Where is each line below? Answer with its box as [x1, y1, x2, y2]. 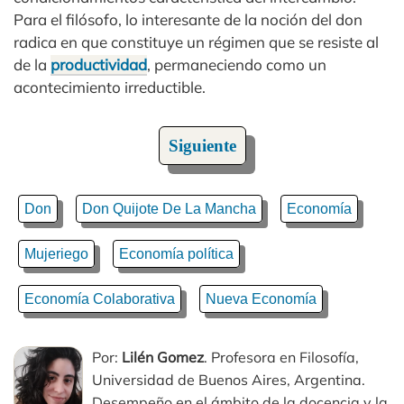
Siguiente [168, 136, 236, 156]
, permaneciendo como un [147, 55, 326, 75]
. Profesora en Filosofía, [204, 348, 359, 367]
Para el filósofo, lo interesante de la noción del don [14, 10, 363, 30]
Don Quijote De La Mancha [82, 201, 256, 217]
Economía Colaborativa [24, 291, 175, 308]
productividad [50, 55, 147, 75]
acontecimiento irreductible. [14, 78, 206, 97]
